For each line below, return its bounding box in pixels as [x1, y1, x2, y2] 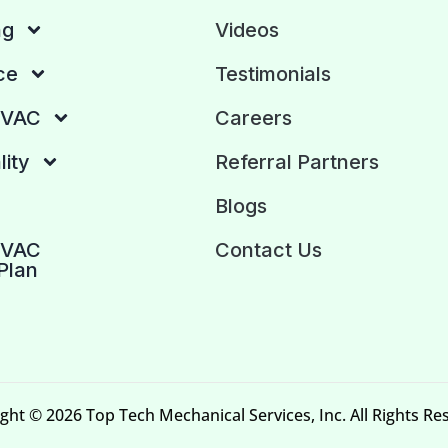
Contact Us [215, 237, 323, 262]
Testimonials [215, 61, 332, 86]
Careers [215, 105, 293, 130]
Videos [215, 17, 280, 42]
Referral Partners [215, 149, 380, 174]
